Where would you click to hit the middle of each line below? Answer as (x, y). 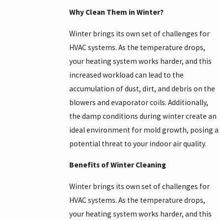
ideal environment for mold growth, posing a (144, 130)
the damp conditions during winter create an (143, 116)
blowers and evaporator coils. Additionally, (139, 102)
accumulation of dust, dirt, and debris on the (142, 88)
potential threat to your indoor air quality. (138, 143)
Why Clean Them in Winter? (117, 12)
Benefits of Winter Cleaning (118, 165)
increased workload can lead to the (127, 75)
